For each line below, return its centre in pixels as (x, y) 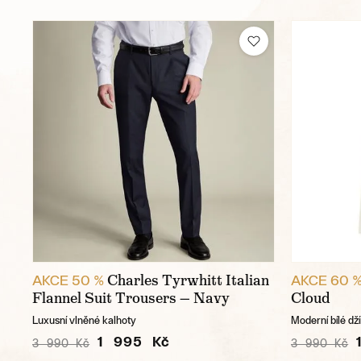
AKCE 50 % (68, 280)
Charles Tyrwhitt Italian (188, 281)
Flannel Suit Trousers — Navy (131, 299)
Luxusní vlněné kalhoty (84, 321)
